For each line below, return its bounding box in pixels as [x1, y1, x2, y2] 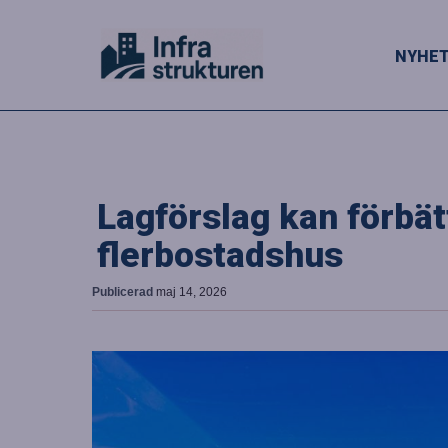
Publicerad [92, 285, 156, 299]
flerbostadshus [97, 234, 343, 276]
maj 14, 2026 [156, 285, 227, 299]
